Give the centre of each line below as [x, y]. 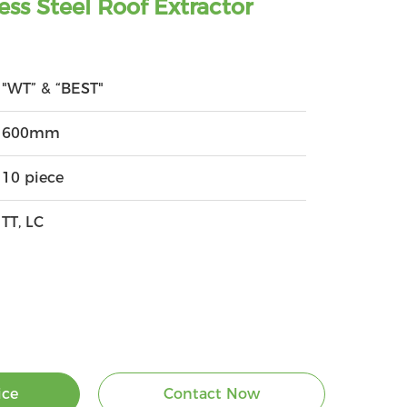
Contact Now [211, 394]
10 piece [33, 178]
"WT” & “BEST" [53, 89]
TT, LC [23, 222]
